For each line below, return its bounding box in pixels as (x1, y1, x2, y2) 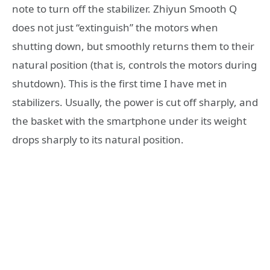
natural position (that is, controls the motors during (12, 57, 257, 72)
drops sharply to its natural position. (12, 132, 184, 146)
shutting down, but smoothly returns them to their (12, 39, 254, 53)
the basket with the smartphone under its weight (12, 113, 246, 128)
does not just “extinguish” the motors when (12, 20, 218, 34)
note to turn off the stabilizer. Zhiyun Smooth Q (12, 1, 237, 16)
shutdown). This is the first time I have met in (12, 76, 227, 90)
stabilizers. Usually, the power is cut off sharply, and (12, 95, 258, 109)
